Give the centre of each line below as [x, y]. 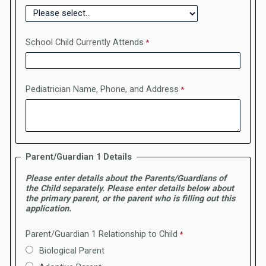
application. [48, 208]
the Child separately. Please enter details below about [130, 188]
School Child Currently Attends [85, 42]
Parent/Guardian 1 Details [79, 157]
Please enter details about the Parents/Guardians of [126, 178]
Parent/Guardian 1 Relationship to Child [102, 234]
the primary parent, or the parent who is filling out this [130, 198]
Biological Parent [72, 251]
